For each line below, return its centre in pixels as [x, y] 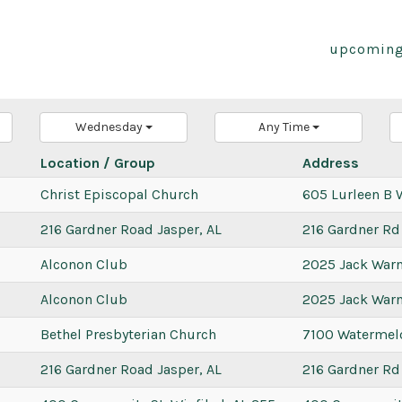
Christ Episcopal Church [119, 194]
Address [331, 162]
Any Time [285, 127]
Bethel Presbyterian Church [128, 334]
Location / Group [98, 162]
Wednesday [110, 127]
